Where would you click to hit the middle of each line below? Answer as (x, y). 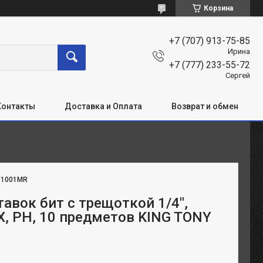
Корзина (218, 8)
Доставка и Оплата (103, 106)
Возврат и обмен (205, 106)
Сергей (238, 75)
